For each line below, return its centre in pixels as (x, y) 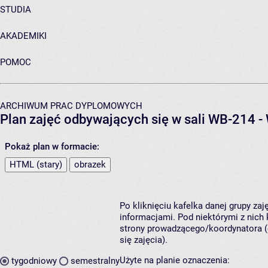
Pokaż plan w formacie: (52, 146)
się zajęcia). (144, 240)
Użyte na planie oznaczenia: (175, 260)
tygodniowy (34, 261)
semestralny (95, 261)
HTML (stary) (36, 164)
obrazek (90, 164)
